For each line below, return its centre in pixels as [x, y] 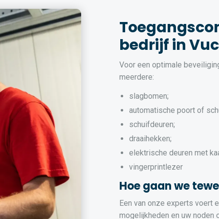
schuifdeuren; [152, 125]
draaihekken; [150, 139]
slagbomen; [149, 96]
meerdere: [137, 77]
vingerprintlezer [156, 167]
